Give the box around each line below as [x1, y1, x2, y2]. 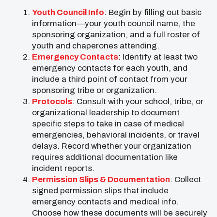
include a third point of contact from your [32, 75, 187, 84]
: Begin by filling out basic [104, 8, 201, 17]
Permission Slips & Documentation [32, 175, 170, 185]
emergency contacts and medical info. [32, 197, 179, 207]
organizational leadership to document [32, 108, 180, 118]
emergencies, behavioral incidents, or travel [32, 130, 200, 140]
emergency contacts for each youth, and [32, 63, 187, 73]
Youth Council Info [32, 8, 104, 17]
